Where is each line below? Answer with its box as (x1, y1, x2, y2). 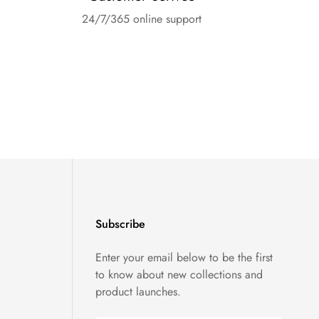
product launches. (95, 283, 181, 300)
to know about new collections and (95, 266, 263, 283)
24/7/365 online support (82, 11, 202, 28)
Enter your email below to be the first (95, 249, 273, 266)
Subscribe (95, 216, 145, 233)
